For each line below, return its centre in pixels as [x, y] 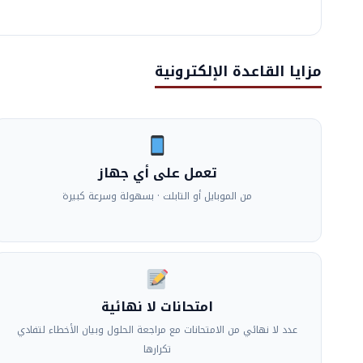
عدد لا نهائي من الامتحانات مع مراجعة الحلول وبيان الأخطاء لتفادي [157, 329]
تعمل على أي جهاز [157, 173]
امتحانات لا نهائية [157, 306]
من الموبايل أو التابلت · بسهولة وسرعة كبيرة [157, 196]
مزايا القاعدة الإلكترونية [238, 71]
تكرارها [157, 349]
